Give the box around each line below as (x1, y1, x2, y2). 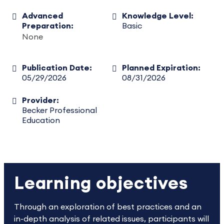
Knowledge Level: (121, 12, 193, 20)
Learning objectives (14, 175, 188, 192)
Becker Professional (22, 106, 97, 114)
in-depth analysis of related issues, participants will (14, 215, 209, 223)
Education (22, 116, 60, 124)
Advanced (22, 12, 63, 20)
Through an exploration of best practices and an (14, 203, 201, 211)
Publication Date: (22, 64, 92, 72)
